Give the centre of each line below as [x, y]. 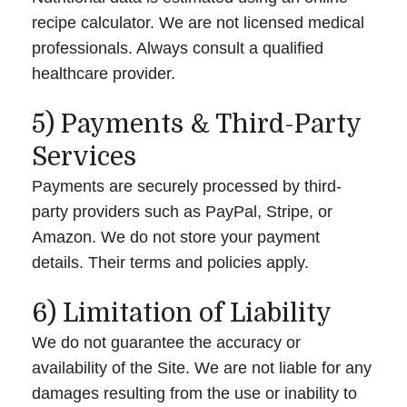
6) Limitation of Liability [182, 313]
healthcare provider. [104, 73]
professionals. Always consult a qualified [178, 48]
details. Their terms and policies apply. [170, 262]
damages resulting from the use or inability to [194, 393]
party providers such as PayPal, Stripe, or [182, 211]
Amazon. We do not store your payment [176, 237]
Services [84, 157]
